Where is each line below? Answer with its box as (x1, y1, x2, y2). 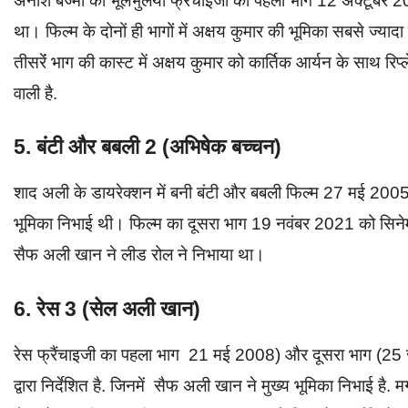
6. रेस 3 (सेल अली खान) (14, 296, 200, 321)
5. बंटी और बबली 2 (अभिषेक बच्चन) (14, 135, 281, 159)
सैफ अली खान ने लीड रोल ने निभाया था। (14, 245, 265, 265)
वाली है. (14, 83, 62, 103)
